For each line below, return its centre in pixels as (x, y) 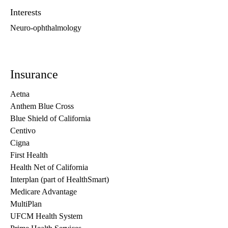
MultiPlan (26, 204)
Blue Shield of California (50, 119)
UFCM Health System (46, 216)
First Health (29, 155)
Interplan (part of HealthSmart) (60, 180)
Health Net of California (49, 167)
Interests (26, 12)
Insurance (34, 75)
